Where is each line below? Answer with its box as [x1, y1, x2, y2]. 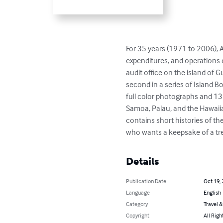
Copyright [126, 212, 150, 220]
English [203, 189, 221, 197]
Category [126, 200, 148, 208]
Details [126, 155, 159, 168]
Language [126, 189, 150, 197]
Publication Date [126, 177, 167, 185]
